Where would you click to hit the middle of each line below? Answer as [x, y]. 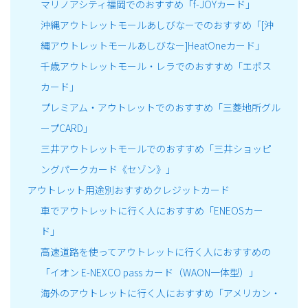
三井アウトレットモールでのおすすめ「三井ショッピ [156, 149]
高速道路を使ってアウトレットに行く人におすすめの [155, 252]
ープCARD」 [66, 128]
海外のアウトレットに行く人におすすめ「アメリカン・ [160, 293]
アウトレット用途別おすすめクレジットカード [129, 190]
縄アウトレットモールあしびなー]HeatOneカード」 [152, 46]
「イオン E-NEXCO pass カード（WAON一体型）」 [149, 273]
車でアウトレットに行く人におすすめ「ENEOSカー [152, 211]
